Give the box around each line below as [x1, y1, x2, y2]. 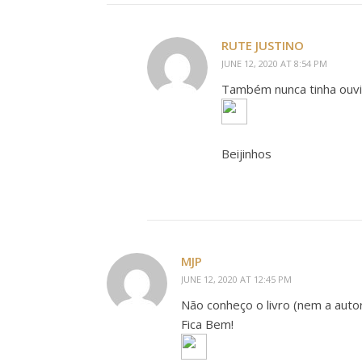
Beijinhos [221, 145, 271, 162]
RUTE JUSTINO [221, 37, 304, 53]
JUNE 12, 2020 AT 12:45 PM [181, 273, 292, 285]
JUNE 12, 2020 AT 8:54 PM [221, 57, 327, 69]
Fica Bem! [181, 316, 234, 332]
